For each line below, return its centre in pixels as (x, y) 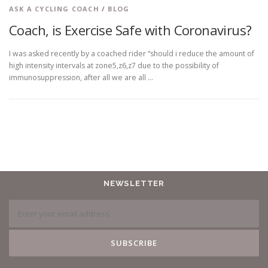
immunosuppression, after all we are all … (81, 78)
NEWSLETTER (134, 184)
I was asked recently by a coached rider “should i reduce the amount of (132, 54)
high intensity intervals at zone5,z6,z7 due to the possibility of (114, 66)
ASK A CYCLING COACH (54, 9)
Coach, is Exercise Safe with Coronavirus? (130, 30)
